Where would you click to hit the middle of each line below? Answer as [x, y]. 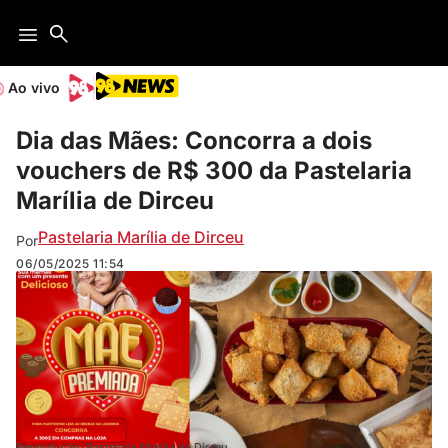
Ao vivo [34, 87]
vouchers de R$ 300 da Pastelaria [214, 170]
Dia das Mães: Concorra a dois [194, 140]
